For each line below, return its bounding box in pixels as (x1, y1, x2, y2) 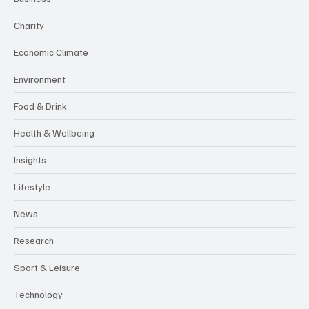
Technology (14, 288, 63, 300)
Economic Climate (14, 46, 88, 58)
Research (14, 234, 54, 246)
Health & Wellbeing (14, 126, 94, 139)
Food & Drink (14, 99, 67, 112)
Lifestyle (14, 180, 50, 192)
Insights (14, 153, 46, 166)
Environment (14, 72, 66, 85)
